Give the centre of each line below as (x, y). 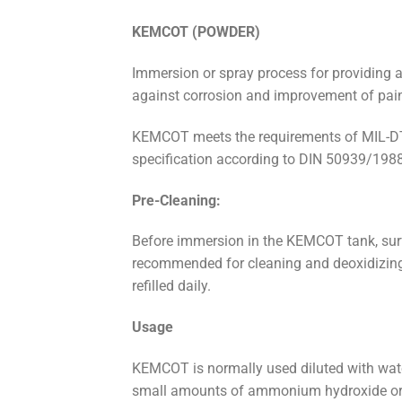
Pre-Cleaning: (176, 200)
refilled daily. (171, 286)
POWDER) (229, 32)
